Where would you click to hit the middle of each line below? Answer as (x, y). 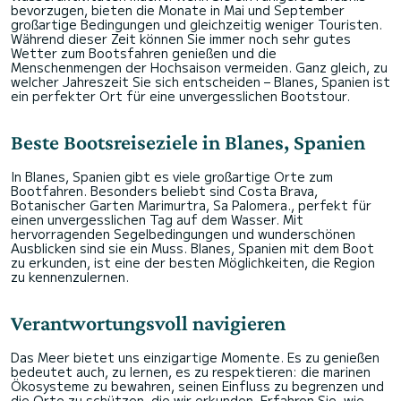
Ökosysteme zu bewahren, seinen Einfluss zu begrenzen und (197, 386)
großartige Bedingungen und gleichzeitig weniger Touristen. (196, 25)
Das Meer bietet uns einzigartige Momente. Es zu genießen (195, 358)
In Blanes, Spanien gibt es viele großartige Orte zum (172, 177)
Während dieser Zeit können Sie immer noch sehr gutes (181, 39)
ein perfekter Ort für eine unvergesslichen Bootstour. (180, 96)
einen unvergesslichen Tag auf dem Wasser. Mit (157, 220)
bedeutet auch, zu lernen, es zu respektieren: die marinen (191, 372)
